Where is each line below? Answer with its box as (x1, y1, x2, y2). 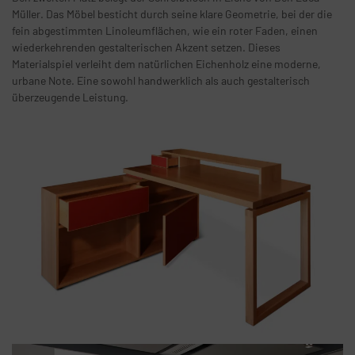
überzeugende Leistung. (12, 90, 128, 105)
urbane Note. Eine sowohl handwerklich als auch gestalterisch (12, 74, 310, 88)
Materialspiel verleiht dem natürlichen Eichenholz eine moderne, (12, 57, 321, 71)
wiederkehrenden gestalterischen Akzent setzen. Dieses (12, 40, 281, 55)
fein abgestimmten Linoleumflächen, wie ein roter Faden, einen (12, 24, 318, 38)
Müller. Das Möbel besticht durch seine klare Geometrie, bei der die (12, 7, 332, 21)
